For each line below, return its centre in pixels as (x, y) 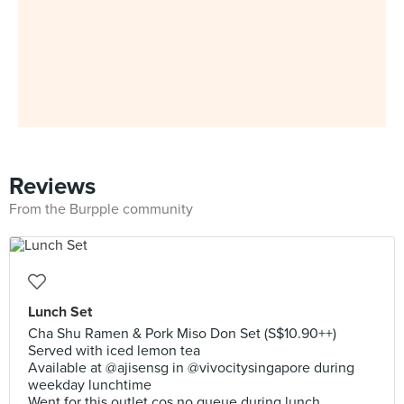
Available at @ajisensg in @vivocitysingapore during (191, 368)
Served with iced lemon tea (114, 351)
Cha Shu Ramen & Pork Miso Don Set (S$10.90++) (182, 334)
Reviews (52, 186)
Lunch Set (60, 312)
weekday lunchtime (90, 385)
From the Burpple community (101, 209)
